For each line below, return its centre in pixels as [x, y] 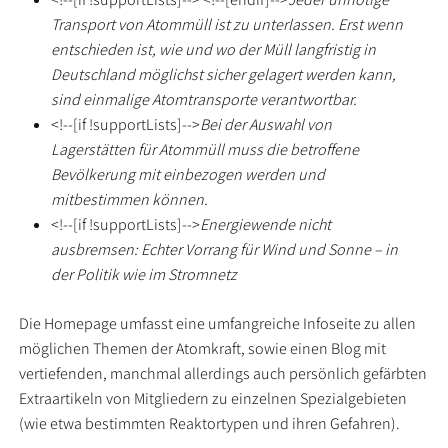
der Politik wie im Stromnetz [144, 274]
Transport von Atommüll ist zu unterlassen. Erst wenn [227, 24]
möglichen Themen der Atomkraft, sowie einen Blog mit [203, 348]
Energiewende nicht [266, 224]
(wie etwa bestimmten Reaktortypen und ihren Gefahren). [210, 423]
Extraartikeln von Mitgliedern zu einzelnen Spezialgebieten [213, 398]
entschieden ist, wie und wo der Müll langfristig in [214, 49]
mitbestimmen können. [130, 199]
